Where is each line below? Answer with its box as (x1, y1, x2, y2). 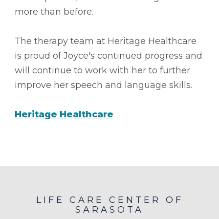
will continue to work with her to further (15, 65, 190, 76)
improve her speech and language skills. (15, 79, 192, 90)
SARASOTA (75, 204, 144, 215)
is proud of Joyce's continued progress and (15, 50, 202, 61)
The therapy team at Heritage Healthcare (15, 35, 197, 46)
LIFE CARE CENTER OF (36, 194, 183, 205)
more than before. (15, 6, 93, 17)
